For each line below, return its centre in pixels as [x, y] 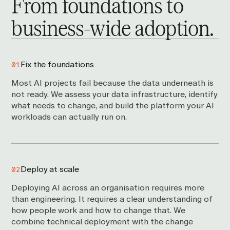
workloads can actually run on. [69, 117]
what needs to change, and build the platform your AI [113, 106]
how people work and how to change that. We [99, 210]
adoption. [172, 27]
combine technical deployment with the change [102, 222]
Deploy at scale [50, 169]
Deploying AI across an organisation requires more [108, 188]
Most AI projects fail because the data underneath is [113, 83]
